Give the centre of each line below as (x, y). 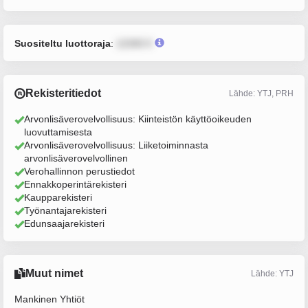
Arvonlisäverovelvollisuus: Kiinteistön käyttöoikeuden (138, 119)
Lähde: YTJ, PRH (261, 93)
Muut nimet (54, 273)
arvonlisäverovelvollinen (76, 158)
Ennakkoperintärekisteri (75, 184)
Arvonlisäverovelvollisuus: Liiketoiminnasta (116, 145)
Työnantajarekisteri (65, 210)
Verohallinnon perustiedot (79, 171)
